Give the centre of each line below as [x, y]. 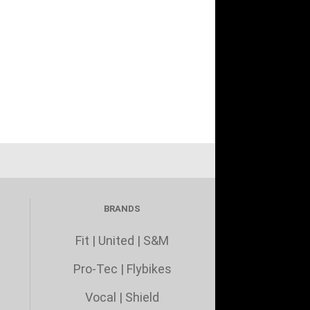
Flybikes [149, 269]
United [117, 240]
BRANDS [122, 209]
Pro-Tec [95, 269]
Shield [143, 297]
